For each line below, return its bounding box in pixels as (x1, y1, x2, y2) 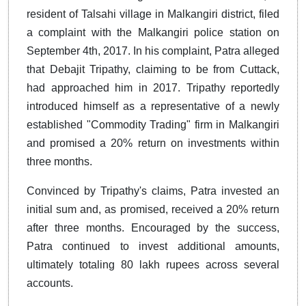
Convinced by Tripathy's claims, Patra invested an (27, 185, 279, 197)
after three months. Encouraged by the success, (27, 222, 279, 234)
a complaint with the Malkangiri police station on (27, 27, 279, 39)
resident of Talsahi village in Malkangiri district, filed (27, 8, 279, 20)
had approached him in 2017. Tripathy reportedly (27, 82, 279, 94)
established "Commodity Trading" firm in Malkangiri (27, 119, 279, 131)
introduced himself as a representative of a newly (27, 100, 279, 113)
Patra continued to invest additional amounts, (27, 240, 279, 253)
